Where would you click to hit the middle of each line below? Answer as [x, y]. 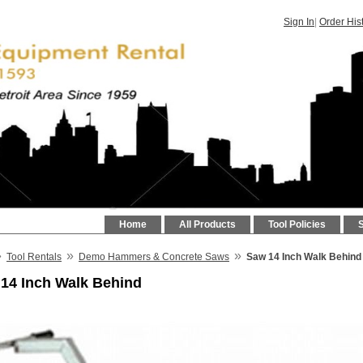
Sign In [299, 22]
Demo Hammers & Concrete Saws [154, 257]
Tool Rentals [34, 257]
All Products [207, 224]
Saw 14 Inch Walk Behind [304, 257]
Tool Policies [297, 224]
